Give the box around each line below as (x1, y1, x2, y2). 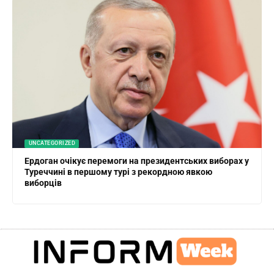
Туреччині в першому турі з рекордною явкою (24, 167, 213, 177)
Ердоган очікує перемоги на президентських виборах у (24, 156, 250, 166)
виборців (24, 178, 62, 188)
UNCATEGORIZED (28, 140, 76, 147)
